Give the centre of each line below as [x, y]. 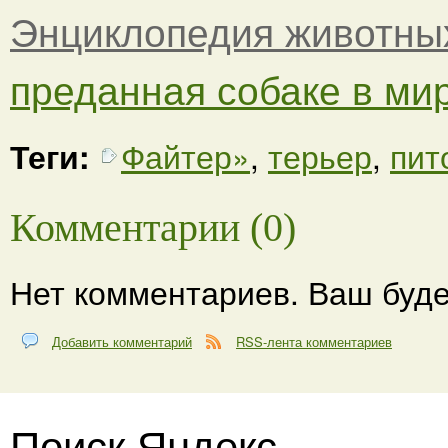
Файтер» [185, 155]
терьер [320, 155]
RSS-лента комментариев [314, 341]
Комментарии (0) [153, 227]
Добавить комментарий [122, 341]
